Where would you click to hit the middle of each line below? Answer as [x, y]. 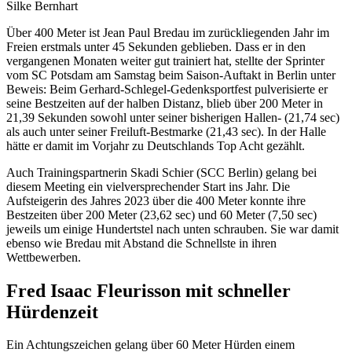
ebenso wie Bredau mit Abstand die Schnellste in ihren [141, 243]
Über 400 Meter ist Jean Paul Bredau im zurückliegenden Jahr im [168, 32]
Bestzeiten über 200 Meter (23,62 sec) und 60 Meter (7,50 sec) [161, 214]
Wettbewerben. [44, 257]
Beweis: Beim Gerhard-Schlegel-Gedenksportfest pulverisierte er [167, 89]
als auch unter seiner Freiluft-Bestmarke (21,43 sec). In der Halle [166, 131]
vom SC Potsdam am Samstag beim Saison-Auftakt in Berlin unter [171, 75]
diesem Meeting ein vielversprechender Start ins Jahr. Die [148, 186]
